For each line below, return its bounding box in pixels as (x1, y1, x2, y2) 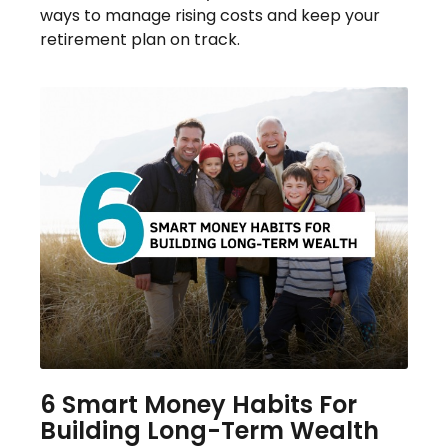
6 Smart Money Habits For (40, 388, 357, 422)
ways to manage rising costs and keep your (40, 4, 380, 28)
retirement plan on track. (40, 28, 240, 52)
